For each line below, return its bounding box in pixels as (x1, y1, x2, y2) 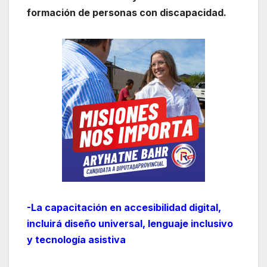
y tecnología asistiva (27, 234, 126, 246)
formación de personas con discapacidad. (27, 7, 229, 19)
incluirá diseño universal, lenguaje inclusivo (27, 218, 233, 230)
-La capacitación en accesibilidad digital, (27, 201, 221, 214)
